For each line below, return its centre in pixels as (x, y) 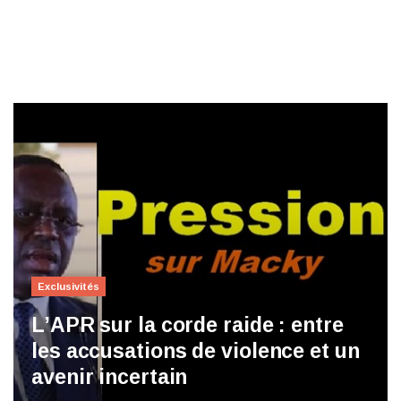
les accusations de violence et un (196, 351)
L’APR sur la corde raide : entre (188, 325)
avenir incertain (110, 377)
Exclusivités (68, 287)
